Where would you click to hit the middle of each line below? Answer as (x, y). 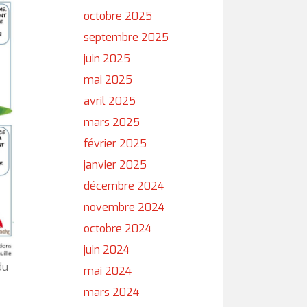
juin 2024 (107, 250)
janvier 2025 (115, 165)
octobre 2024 (118, 229)
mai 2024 (108, 271)
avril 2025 (110, 101)
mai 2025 (108, 80)
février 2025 (115, 144)
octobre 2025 (118, 16)
